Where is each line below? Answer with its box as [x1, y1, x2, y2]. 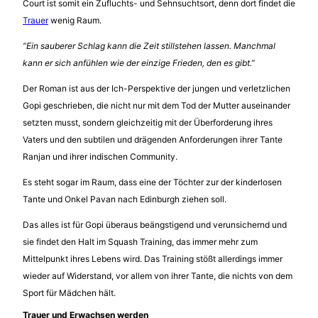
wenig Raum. [48, 14, 102, 26]
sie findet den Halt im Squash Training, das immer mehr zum [23, 236, 258, 247]
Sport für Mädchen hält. [23, 287, 116, 298]
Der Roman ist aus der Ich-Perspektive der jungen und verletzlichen [23, 82, 290, 94]
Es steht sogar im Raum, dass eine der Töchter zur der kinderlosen [23, 176, 282, 187]
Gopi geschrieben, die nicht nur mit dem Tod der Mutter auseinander [23, 99, 290, 111]
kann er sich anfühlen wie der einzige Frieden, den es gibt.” [23, 57, 255, 68]
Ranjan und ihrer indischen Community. [23, 150, 180, 162]
